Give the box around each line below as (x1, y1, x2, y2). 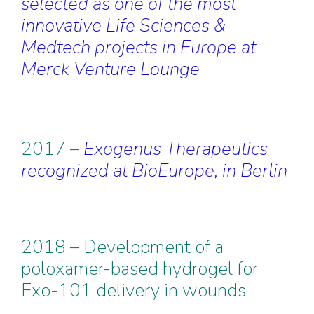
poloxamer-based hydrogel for (21, 257, 258, 281)
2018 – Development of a (21, 235, 224, 259)
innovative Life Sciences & (21, 13, 226, 38)
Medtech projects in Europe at (21, 35, 256, 60)
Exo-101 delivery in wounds (21, 278, 246, 303)
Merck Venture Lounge (21, 57, 200, 81)
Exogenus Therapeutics (83, 137, 268, 161)
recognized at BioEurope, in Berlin (21, 158, 287, 183)
